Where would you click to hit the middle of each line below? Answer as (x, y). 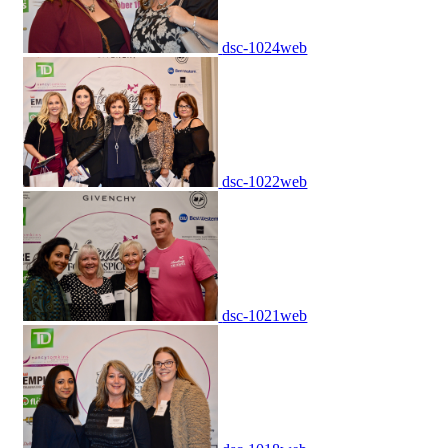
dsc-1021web (265, 316)
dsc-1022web (265, 182)
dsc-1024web (265, 48)
